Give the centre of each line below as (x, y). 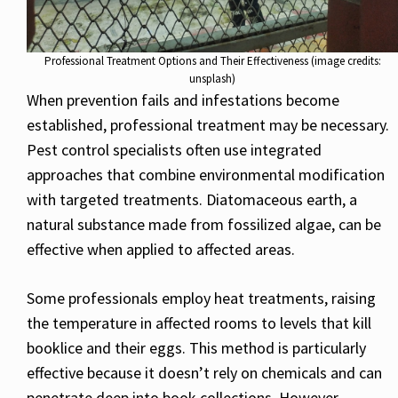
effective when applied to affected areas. (161, 250)
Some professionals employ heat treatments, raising (201, 298)
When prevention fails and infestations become (183, 100)
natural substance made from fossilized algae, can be (204, 225)
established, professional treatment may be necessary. (208, 125)
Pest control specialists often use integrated (174, 150)
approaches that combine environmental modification (206, 175)
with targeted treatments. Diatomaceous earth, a (192, 200)
